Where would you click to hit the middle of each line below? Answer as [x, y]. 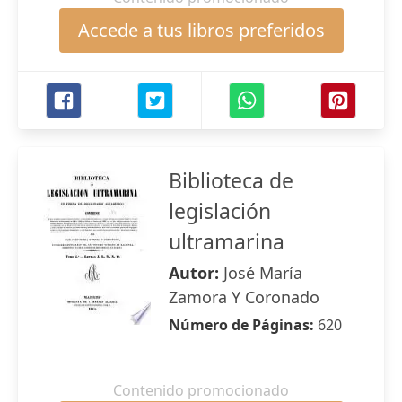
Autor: [196, 273]
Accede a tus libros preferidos [201, 30]
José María [263, 273]
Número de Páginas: [243, 325]
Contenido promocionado [201, 390]
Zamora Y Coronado [244, 297]
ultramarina [227, 241]
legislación [220, 211]
